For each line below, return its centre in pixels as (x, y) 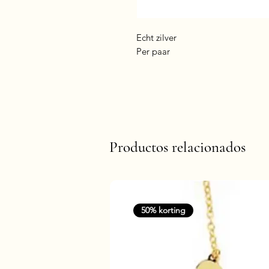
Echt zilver (158, 38)
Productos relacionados (177, 147)
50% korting (164, 210)
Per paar (153, 51)
